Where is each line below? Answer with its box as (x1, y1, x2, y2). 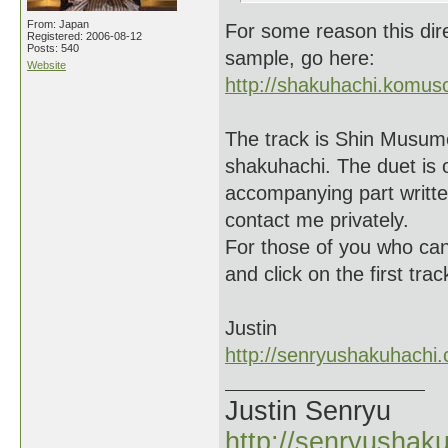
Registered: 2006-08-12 (27, 30, 142, 42)
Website (27, 59, 66, 71)
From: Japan (27, 18, 89, 30)
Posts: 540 (27, 42, 79, 54)
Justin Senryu (225, 396, 391, 426)
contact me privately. (225, 209, 409, 231)
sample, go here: (225, 47, 375, 69)
